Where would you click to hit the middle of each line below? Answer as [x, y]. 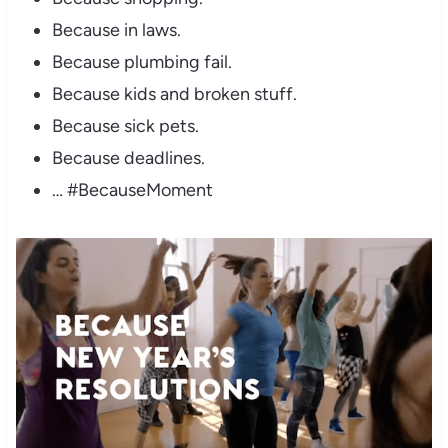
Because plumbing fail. [141, 62]
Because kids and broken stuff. [174, 94]
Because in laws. [116, 30]
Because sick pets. [125, 126]
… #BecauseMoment [132, 190]
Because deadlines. [128, 158]
